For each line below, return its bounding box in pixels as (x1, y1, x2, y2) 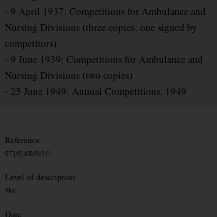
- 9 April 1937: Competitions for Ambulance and (5, 4, 206, 18)
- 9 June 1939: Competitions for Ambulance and (5, 52, 203, 66)
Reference (5, 134, 40, 146)
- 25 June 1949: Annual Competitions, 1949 (5, 84, 186, 98)
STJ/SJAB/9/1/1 (5, 149, 52, 158)
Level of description (5, 171, 75, 183)
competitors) (5, 36, 57, 50)
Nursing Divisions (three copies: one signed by (5, 20, 197, 34)
